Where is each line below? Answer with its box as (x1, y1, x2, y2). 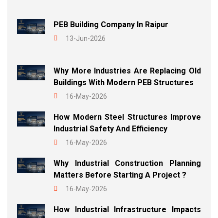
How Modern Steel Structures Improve (54, 112, 201, 122)
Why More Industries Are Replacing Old (54, 66, 201, 76)
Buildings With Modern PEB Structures (54, 78, 194, 88)
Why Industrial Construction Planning (54, 159, 201, 168)
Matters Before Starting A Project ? (54, 170, 186, 180)
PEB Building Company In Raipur (54, 20, 168, 30)
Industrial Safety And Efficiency (54, 124, 167, 134)
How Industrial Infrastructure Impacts (54, 205, 201, 215)
